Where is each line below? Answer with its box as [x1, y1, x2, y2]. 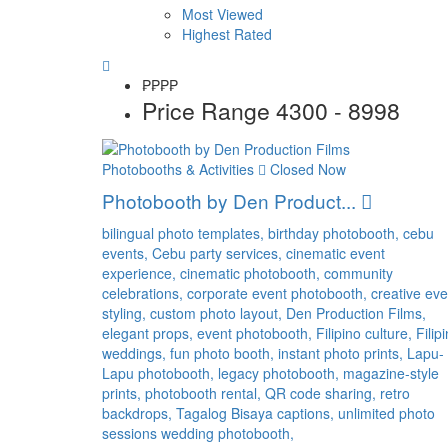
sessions [102, 423, 161, 444]
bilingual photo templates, [102, 223, 268, 244]
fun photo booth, [170, 343, 278, 364]
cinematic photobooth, [180, 263, 324, 284]
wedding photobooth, [161, 423, 294, 444]
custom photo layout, [150, 303, 286, 324]
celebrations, [102, 283, 187, 304]
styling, [102, 303, 150, 324]
